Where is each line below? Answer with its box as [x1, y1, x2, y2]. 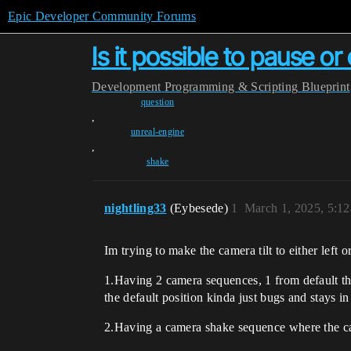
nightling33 [104, 201, 167, 215]
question [140, 96, 175, 107]
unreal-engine [130, 126, 185, 137]
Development [92, 80, 161, 93]
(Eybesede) [169, 201, 232, 215]
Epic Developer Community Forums [8, 9, 196, 23]
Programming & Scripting [164, 80, 299, 93]
